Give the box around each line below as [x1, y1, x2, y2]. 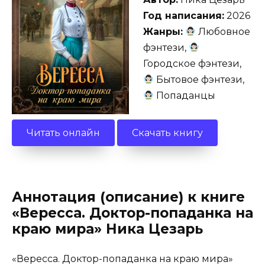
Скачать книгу [132, 127, 203, 138]
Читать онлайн [27, 127, 100, 138]
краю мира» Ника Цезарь [12, 221, 203, 238]
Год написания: [143, 9, 224, 21]
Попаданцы [154, 89, 216, 101]
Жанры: [143, 25, 183, 37]
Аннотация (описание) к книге [12, 189, 245, 206]
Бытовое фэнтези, [154, 73, 245, 85]
